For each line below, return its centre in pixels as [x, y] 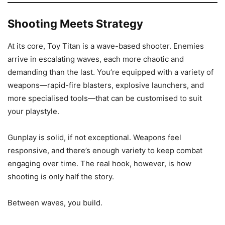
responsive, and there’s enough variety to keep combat [105, 150]
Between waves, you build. [55, 203]
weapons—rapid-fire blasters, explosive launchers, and [106, 85]
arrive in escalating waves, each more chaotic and [96, 59]
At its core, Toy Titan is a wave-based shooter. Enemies [106, 46]
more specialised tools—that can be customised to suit [105, 98]
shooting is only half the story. [61, 177]
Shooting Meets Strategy [75, 24]
